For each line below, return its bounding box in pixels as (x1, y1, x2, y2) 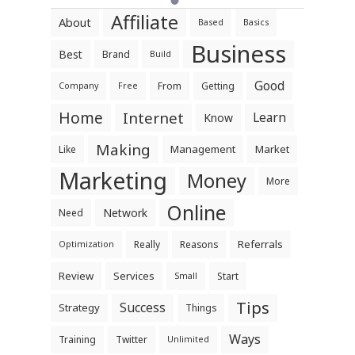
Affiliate (111, 10, 178, 35)
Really (134, 238, 160, 251)
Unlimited (167, 334, 209, 345)
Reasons (180, 238, 218, 251)
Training (59, 333, 96, 346)
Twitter (116, 333, 147, 346)
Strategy (59, 300, 100, 315)
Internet (123, 108, 184, 128)
